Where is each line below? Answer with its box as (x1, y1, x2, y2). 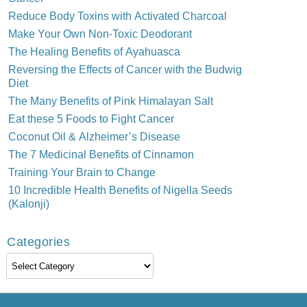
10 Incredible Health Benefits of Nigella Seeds (8, 182, 232, 197)
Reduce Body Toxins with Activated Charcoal (8, 8, 227, 23)
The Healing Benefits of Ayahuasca (8, 44, 180, 58)
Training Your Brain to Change (8, 164, 156, 179)
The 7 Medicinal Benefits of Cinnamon (8, 147, 194, 161)
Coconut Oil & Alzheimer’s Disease (8, 129, 180, 143)
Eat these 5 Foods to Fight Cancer (8, 111, 174, 125)
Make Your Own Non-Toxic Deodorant (8, 26, 192, 40)
